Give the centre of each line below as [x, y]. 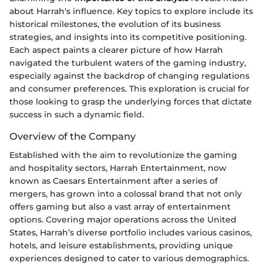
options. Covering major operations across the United [123, 220]
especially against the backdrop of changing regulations [129, 76]
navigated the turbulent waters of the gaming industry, [128, 63]
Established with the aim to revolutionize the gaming [123, 155]
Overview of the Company [73, 136]
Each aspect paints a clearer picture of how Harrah [116, 50]
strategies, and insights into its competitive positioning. [128, 37]
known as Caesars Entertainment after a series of [114, 181]
